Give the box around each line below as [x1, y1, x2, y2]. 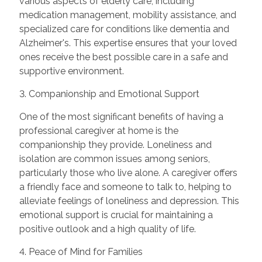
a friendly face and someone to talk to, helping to [19, 181, 232, 193]
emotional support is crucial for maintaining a [19, 209, 213, 221]
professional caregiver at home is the [19, 125, 178, 137]
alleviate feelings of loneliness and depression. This [19, 195, 239, 207]
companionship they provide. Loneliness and [19, 139, 212, 151]
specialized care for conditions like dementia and [19, 23, 229, 35]
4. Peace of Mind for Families [19, 246, 143, 258]
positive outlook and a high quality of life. [19, 223, 196, 235]
